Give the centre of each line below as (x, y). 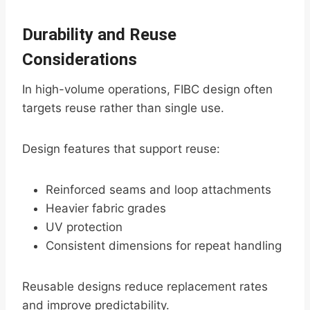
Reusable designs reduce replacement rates (145, 287)
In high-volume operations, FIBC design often (147, 90)
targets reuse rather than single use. (123, 108)
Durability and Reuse (99, 35)
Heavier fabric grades (106, 209)
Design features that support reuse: (121, 149)
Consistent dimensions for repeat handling (164, 246)
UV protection (84, 227)
